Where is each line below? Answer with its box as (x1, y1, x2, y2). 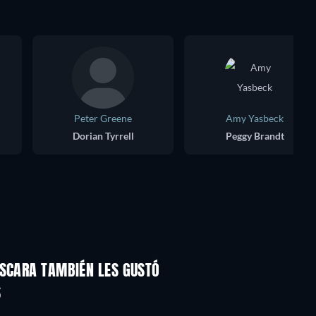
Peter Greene (74, 111, 132, 124)
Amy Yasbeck (226, 111, 284, 124)
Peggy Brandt (225, 129, 284, 142)
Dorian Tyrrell (72, 129, 134, 142)
